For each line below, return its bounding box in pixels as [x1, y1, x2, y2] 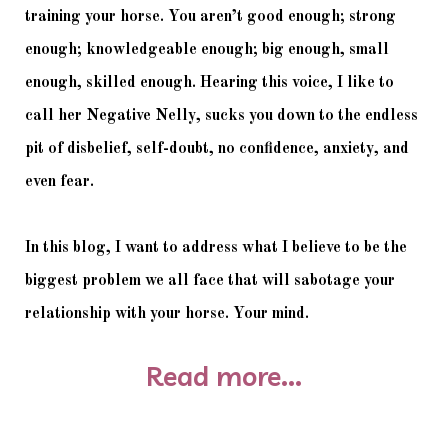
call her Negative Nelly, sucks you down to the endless [25, 108, 418, 125]
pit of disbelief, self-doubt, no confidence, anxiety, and [25, 141, 409, 158]
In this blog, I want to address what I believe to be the [25, 240, 407, 257]
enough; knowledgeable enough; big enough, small [25, 42, 389, 59]
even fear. [25, 174, 98, 191]
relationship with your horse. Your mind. [25, 306, 313, 323]
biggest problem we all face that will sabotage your [25, 273, 395, 290]
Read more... [146, 359, 302, 394]
